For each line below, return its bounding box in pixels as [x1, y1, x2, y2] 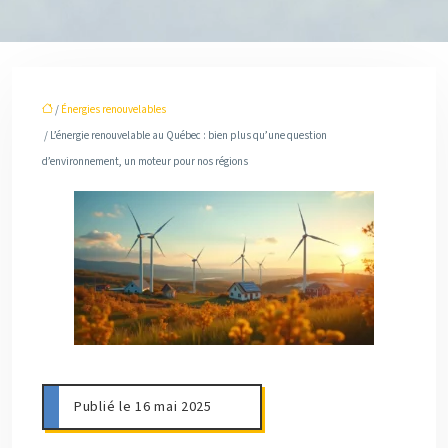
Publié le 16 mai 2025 [74, 396, 212, 417]
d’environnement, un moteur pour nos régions [42, 154, 248, 169]
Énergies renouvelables [61, 102, 166, 117]
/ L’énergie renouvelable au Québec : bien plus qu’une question [42, 128, 327, 143]
